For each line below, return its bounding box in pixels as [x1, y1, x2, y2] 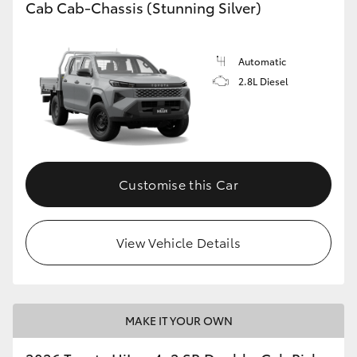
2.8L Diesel [238, 74, 288, 88]
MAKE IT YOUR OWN [124, 312, 233, 328]
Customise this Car [119, 174, 238, 193]
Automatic [238, 54, 286, 69]
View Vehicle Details [116, 232, 241, 251]
